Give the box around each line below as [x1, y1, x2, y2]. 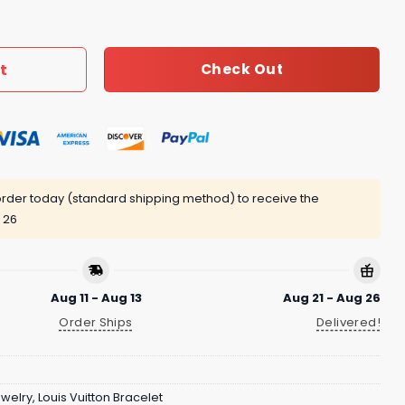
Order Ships [59, 313, 133, 331]
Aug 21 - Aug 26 [283, 289, 381, 307]
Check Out [200, 60, 284, 80]
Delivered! [316, 313, 381, 331]
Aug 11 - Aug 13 [50, 289, 142, 307]
